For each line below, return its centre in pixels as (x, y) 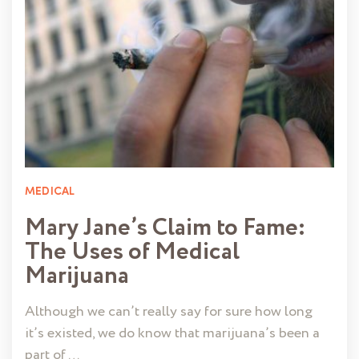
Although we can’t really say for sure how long (169, 312)
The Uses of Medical (132, 252)
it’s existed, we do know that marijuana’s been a (172, 334)
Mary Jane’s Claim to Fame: (165, 228)
